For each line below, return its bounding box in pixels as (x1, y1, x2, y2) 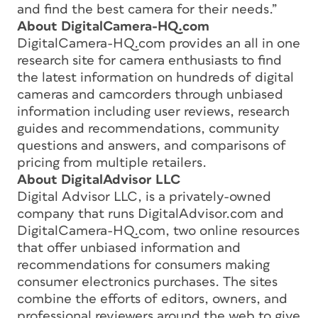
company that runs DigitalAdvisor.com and (17, 207, 284, 221)
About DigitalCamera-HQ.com (17, 19, 209, 33)
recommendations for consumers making (17, 258, 270, 272)
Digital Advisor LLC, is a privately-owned (17, 190, 271, 204)
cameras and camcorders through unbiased (17, 87, 283, 102)
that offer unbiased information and (17, 241, 241, 255)
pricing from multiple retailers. (17, 155, 207, 170)
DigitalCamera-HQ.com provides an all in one (17, 36, 300, 50)
